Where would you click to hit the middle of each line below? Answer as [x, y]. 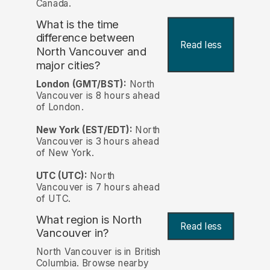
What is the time [77, 24]
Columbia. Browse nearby [92, 263]
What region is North [89, 219]
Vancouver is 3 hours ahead [97, 141]
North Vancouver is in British [99, 251]
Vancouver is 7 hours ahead [98, 187]
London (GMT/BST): [81, 84]
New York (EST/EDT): [84, 130]
